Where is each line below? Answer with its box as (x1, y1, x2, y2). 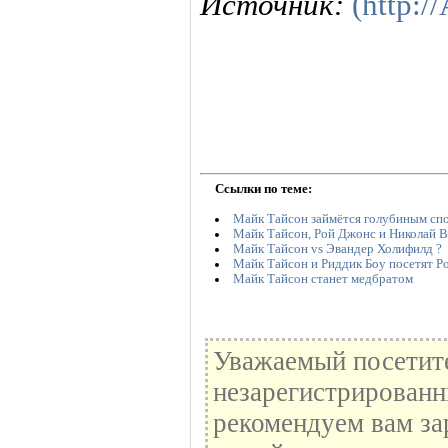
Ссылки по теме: (215, 181, 312, 196)
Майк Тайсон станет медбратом (232, 271, 413, 286)
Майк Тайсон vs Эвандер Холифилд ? (232, 241, 442, 256)
